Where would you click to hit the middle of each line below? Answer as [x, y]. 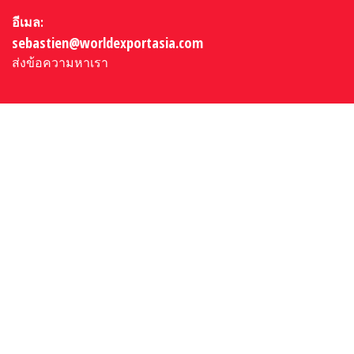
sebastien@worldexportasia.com [108, 43]
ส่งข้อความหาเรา [60, 63]
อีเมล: [28, 23]
